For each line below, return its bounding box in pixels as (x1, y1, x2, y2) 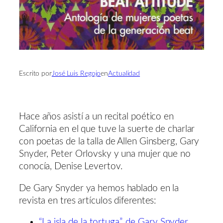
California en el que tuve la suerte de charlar (19, 124, 195, 134)
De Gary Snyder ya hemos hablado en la (19, 183, 179, 193)
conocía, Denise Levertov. (19, 162, 122, 172)
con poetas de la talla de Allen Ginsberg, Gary (19, 137, 200, 147)
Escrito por (19, 70, 52, 78)
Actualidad (108, 70, 140, 78)
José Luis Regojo (51, 70, 101, 78)
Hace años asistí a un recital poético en (19, 112, 174, 122)
